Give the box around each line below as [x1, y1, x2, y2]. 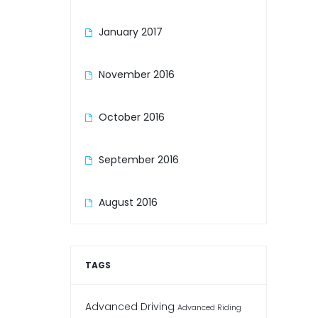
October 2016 [98, 110, 165, 125]
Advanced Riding [177, 302, 241, 314]
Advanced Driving [84, 300, 175, 314]
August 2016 [98, 195, 158, 210]
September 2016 [98, 153, 179, 168]
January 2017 [98, 25, 163, 40]
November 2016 [98, 67, 175, 82]
